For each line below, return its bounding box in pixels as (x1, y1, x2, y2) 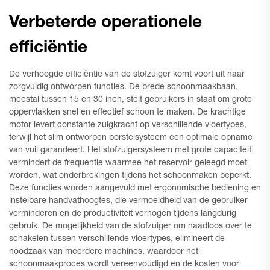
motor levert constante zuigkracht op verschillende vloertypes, (9, 121, 246, 130)
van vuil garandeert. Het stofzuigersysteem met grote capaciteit (9, 146, 251, 155)
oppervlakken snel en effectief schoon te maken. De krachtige (9, 108, 246, 117)
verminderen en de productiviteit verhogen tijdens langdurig (9, 210, 236, 218)
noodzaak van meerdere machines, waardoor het (9, 248, 198, 256)
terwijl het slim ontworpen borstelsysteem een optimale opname (9, 134, 253, 142)
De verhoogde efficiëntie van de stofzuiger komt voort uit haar (9, 71, 245, 79)
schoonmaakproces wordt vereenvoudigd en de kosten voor (9, 260, 239, 269)
